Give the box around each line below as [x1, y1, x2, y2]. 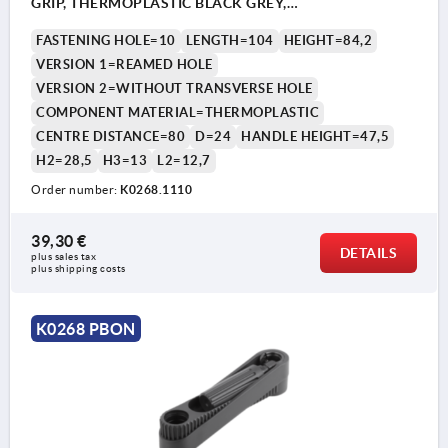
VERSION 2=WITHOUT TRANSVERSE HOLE [36, 81, 313, 97]
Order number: [31, 183, 120, 197]
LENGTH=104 [185, 33, 274, 49]
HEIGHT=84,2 [283, 33, 372, 49]
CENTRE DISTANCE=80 [36, 129, 185, 145]
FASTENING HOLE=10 [36, 33, 176, 49]
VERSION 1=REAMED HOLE [36, 57, 213, 73]
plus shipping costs [31, 263, 126, 275]
